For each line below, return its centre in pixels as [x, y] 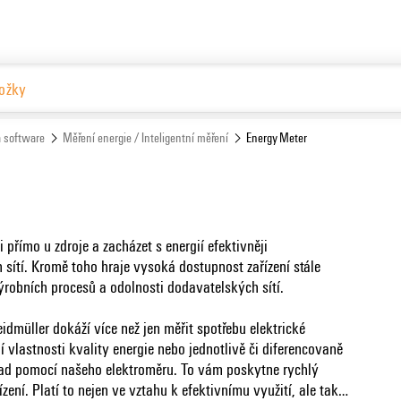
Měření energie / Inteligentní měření [145, 137]
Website [331, 126]
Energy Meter [277, 137]
